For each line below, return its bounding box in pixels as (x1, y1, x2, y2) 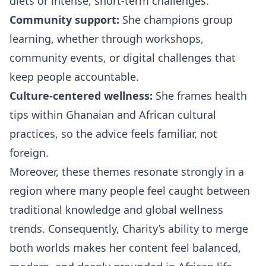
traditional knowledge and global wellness (9, 202, 223, 217)
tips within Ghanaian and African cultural (9, 107, 216, 122)
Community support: (9, 12, 119, 27)
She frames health (153, 88, 247, 103)
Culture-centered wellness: (9, 88, 153, 103)
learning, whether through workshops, (9, 31, 204, 46)
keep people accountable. (9, 69, 139, 84)
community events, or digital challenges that (9, 50, 236, 65)
